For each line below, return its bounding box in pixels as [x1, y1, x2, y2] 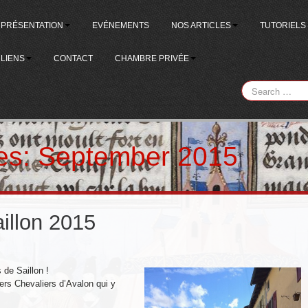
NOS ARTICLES [171, 21, 232, 30]
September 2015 [38, 142, 238, 171]
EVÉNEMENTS [92, 21, 150, 30]
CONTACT [54, 54, 93, 63]
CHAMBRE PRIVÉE [115, 54, 190, 63]
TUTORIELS [260, 21, 307, 30]
